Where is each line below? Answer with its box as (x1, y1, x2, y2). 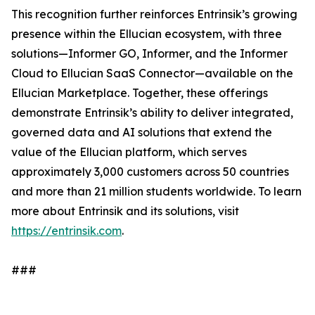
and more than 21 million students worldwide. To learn (11, 184, 302, 199)
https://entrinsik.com (11, 224, 122, 238)
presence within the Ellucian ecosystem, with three (11, 27, 282, 41)
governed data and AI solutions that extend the (11, 125, 272, 140)
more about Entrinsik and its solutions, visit (11, 204, 239, 219)
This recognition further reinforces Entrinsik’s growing (11, 7, 297, 22)
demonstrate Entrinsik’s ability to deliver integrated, (11, 105, 293, 120)
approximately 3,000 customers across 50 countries (11, 165, 289, 179)
